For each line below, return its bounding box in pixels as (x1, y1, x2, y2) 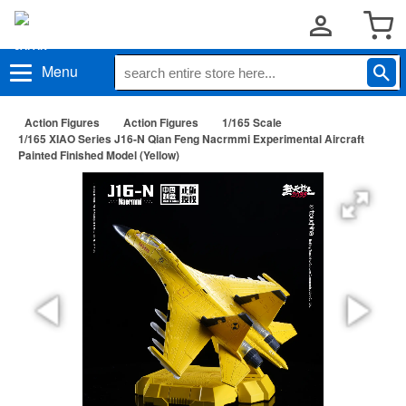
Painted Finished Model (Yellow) (18, 147, 179, 163)
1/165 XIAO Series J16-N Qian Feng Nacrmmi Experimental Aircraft (18, 130, 364, 147)
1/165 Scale (222, 114, 282, 130)
